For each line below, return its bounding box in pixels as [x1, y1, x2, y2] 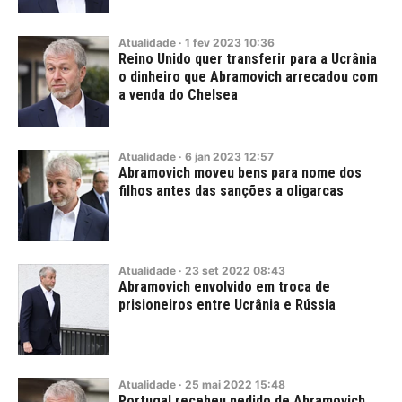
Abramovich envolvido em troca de [118, 278, 330, 295]
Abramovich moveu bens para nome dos [118, 164, 362, 181]
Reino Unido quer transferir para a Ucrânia [118, 50, 377, 67]
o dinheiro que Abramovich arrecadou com [118, 68, 378, 85]
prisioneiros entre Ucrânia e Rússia [118, 296, 336, 313]
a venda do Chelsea [118, 86, 238, 103]
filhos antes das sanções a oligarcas [118, 182, 344, 199]
